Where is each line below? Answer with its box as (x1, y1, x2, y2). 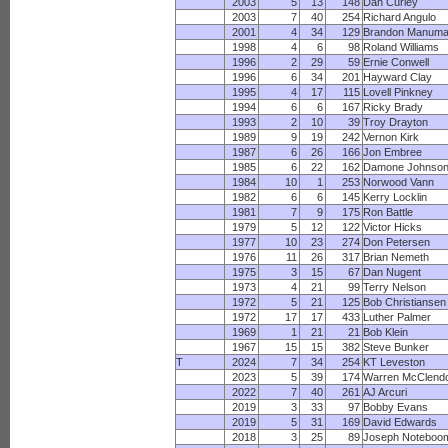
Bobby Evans (363, 401, 429, 413)
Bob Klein (363, 326, 409, 338)
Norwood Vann (363, 176, 435, 188)
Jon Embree (363, 146, 423, 158)
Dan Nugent (363, 266, 422, 278)
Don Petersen (363, 236, 431, 248)
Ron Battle (363, 206, 414, 218)
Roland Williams (363, 41, 440, 53)
